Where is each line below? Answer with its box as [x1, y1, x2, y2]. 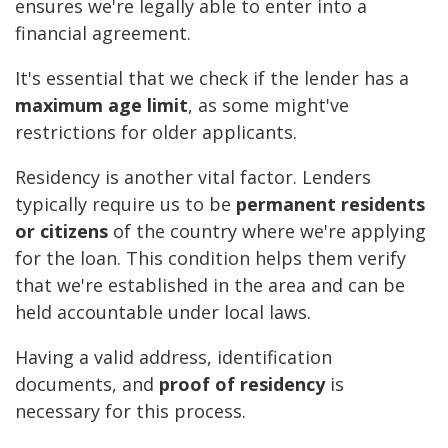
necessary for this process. [15, 399, 246, 424]
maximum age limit [15, 93, 188, 118]
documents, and [15, 372, 159, 397]
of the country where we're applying [108, 219, 426, 244]
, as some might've [188, 93, 349, 118]
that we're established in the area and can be [15, 273, 405, 298]
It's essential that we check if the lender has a [15, 66, 409, 91]
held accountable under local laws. [15, 300, 311, 325]
